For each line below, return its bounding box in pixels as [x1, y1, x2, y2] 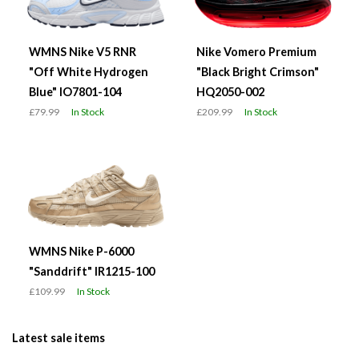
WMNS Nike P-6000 [29, 244, 134, 259]
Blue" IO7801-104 [29, 85, 122, 99]
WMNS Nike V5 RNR [29, 45, 136, 59]
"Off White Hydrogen [29, 65, 148, 79]
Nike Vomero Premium [196, 45, 317, 59]
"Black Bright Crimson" [196, 65, 319, 79]
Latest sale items [12, 331, 105, 345]
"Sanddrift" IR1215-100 [29, 264, 155, 279]
